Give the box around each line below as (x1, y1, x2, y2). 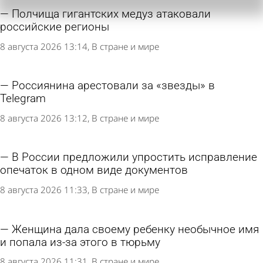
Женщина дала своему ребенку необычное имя (12, 222, 259, 236)
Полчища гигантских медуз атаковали (12, 8, 211, 21)
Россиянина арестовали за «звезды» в (12, 79, 215, 93)
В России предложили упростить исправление (12, 151, 257, 164)
